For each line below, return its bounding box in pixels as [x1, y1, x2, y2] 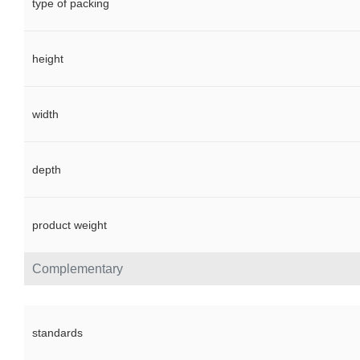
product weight [32, 219, 107, 232]
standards [32, 326, 83, 340]
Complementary [32, 262, 123, 276]
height [32, 52, 63, 66]
